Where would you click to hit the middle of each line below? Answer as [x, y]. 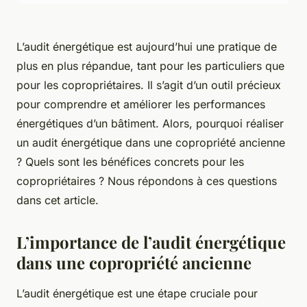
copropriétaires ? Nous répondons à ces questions [147, 181]
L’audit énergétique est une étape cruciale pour [137, 293]
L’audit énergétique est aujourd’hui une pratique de [147, 46]
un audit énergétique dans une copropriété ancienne [151, 142]
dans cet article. [58, 200]
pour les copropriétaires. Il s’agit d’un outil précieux [149, 85]
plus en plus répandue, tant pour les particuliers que [150, 65]
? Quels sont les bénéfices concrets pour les [130, 161]
